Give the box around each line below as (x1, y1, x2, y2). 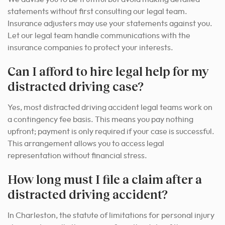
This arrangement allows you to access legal (8, 140, 164, 148)
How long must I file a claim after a (8, 172, 202, 187)
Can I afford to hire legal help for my (8, 64, 208, 79)
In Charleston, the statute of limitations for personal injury (8, 211, 214, 220)
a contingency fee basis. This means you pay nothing (8, 116, 193, 124)
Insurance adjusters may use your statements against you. (8, 20, 212, 28)
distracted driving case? (8, 79, 144, 94)
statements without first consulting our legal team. (8, 8, 187, 16)
